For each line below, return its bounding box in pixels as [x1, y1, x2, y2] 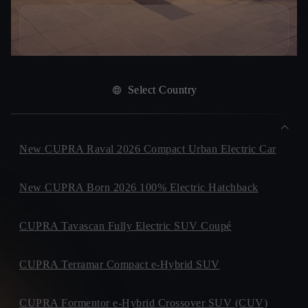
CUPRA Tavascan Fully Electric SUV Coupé [19, 220, 232, 232]
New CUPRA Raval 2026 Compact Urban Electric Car [19, 143, 276, 155]
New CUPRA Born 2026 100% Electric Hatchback [19, 181, 258, 193]
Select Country [127, 84, 197, 96]
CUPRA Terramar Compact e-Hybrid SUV [19, 258, 220, 270]
